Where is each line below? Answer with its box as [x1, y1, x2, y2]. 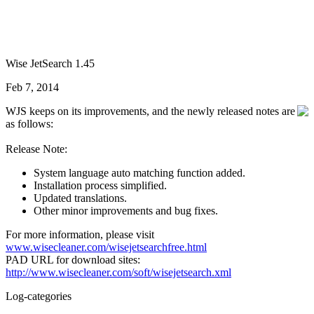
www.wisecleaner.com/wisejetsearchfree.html [6, 241, 207, 253]
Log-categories [6, 290, 71, 302]
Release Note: [6, 143, 67, 155]
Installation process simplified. [34, 179, 167, 191]
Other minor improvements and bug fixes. [34, 205, 218, 217]
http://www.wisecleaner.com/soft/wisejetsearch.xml [6, 266, 231, 278]
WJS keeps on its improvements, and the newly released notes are [6, 105, 295, 117]
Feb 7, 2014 [6, 81, 59, 93]
